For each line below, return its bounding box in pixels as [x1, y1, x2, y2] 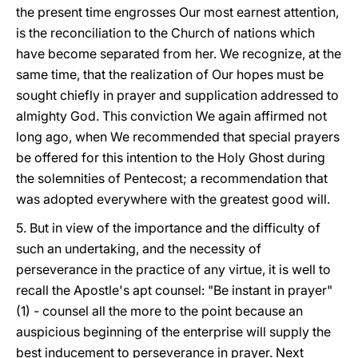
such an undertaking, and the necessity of [16, 241, 261, 257]
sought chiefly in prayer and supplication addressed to [16, 87, 339, 103]
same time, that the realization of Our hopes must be [16, 66, 324, 82]
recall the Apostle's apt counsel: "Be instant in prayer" [16, 282, 332, 298]
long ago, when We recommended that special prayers [16, 129, 340, 145]
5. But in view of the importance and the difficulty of [16, 220, 320, 236]
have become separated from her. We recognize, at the [16, 46, 341, 62]
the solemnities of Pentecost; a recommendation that [16, 170, 328, 186]
